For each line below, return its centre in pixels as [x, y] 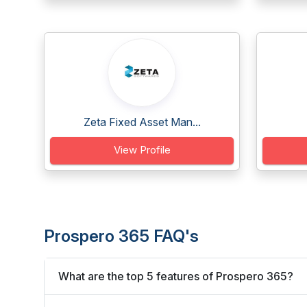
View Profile [142, 150]
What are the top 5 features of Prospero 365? [176, 276]
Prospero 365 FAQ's [121, 236]
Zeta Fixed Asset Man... [142, 122]
